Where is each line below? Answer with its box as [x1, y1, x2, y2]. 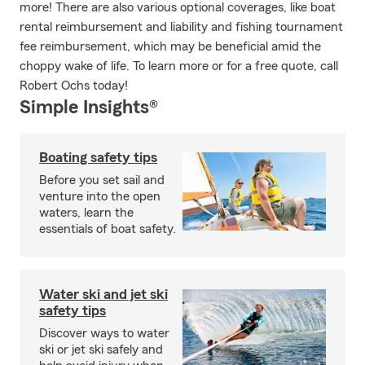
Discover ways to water [39, 327, 169, 340]
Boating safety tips [39, 150, 157, 165]
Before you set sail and [39, 174, 165, 187]
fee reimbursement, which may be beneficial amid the [20, 40, 321, 53]
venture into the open [39, 190, 161, 203]
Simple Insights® [20, 98, 158, 117]
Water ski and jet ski [39, 287, 168, 301]
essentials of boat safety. [39, 222, 176, 235]
